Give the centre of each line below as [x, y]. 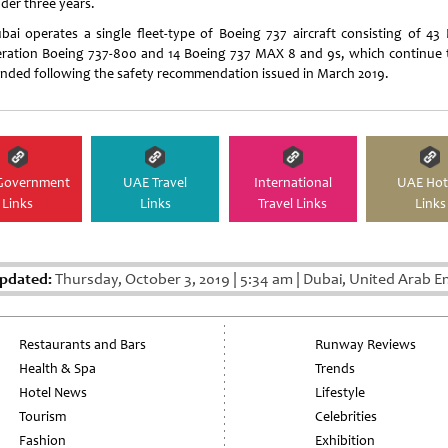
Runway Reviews [365, 344]
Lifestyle [339, 392]
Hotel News [53, 392]
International [292, 182]
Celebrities [345, 416]
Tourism [43, 416]
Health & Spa [58, 368]
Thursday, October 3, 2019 [142, 278]
